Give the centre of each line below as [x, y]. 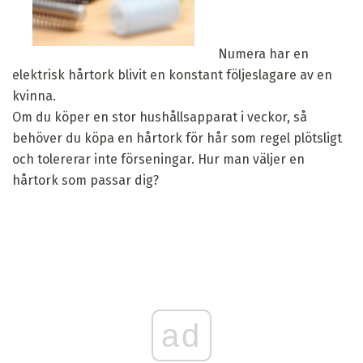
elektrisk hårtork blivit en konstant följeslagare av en [172, 75]
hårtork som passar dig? [85, 180]
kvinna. [34, 96]
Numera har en [262, 53]
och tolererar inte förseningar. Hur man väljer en [158, 159]
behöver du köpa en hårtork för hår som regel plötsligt [177, 138]
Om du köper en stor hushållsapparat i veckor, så [160, 117]
